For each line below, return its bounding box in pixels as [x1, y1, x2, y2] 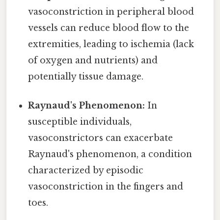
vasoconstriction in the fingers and [28, 181, 184, 192]
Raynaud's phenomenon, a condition [28, 149, 192, 160]
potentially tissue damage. [28, 71, 144, 82]
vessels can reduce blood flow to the [28, 23, 190, 34]
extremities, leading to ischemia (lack [28, 39, 194, 50]
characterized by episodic [28, 165, 144, 176]
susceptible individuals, [28, 116, 132, 128]
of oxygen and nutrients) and [28, 55, 158, 66]
